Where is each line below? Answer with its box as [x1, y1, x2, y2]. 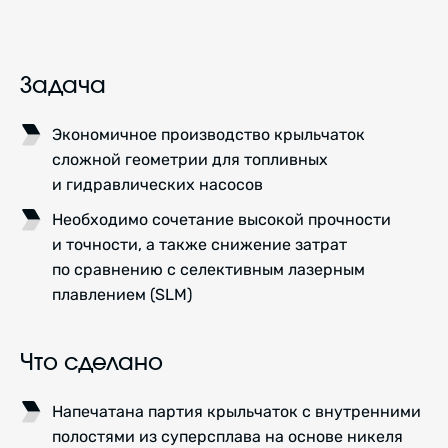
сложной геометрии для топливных [52, 149, 328, 169]
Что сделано [20, 351, 163, 376]
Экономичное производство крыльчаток [52, 124, 365, 144]
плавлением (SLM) [52, 285, 192, 305]
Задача [20, 73, 106, 98]
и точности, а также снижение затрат [52, 235, 347, 255]
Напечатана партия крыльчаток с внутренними [52, 402, 421, 422]
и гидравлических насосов [52, 174, 263, 194]
